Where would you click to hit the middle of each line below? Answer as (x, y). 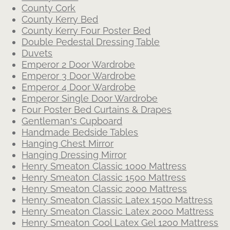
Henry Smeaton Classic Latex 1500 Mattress (117, 200)
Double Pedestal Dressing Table (91, 42)
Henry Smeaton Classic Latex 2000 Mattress (118, 211)
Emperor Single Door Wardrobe (90, 98)
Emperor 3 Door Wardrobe (79, 76)
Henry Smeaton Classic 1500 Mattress (104, 177)
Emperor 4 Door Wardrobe (79, 87)
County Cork (49, 8)
